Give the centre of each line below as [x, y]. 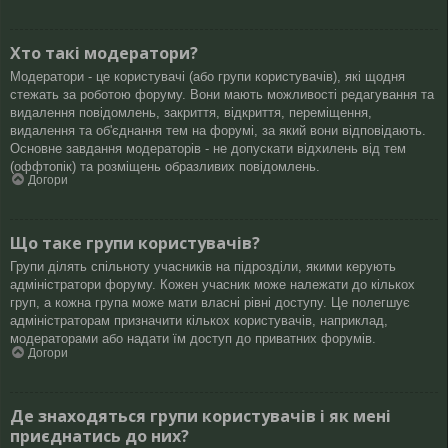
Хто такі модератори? [104, 52]
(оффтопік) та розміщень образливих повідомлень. [165, 166]
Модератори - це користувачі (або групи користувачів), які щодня [207, 76]
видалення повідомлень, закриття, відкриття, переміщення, [191, 112]
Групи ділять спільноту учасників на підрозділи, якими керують [203, 267]
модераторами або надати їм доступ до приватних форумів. [193, 339]
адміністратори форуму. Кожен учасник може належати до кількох [212, 285]
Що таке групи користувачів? [135, 243]
